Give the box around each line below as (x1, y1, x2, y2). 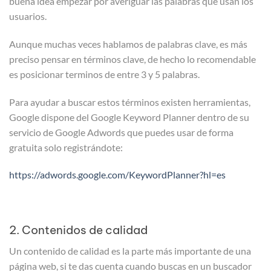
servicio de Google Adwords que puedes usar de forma (9, 126, 233, 138)
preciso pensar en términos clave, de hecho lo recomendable (9, 53, 256, 65)
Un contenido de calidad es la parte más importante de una (9, 244, 251, 256)
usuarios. (9, 10, 47, 22)
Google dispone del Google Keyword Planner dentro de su (9, 111, 249, 123)
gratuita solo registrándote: (9, 141, 123, 153)
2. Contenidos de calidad (9, 222, 148, 237)
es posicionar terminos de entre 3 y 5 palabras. (9, 68, 200, 80)
